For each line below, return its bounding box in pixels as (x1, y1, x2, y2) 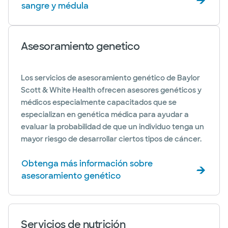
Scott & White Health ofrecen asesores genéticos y (21, 85, 202, 95)
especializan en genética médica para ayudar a (21, 110, 189, 119)
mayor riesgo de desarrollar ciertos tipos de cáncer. (21, 134, 202, 144)
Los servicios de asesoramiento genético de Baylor (21, 73, 200, 82)
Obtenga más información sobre (21, 158, 153, 169)
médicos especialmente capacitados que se (21, 98, 177, 107)
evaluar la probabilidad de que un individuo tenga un (21, 122, 204, 131)
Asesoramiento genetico (21, 40, 139, 53)
